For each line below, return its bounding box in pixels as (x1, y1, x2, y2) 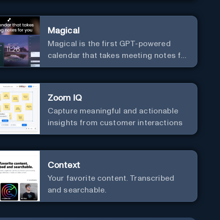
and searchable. (47, 186, 107, 194)
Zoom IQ (47, 93, 82, 103)
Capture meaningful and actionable (47, 107, 178, 115)
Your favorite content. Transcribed (47, 174, 174, 182)
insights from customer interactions (47, 118, 183, 127)
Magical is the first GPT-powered (47, 39, 171, 48)
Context (47, 161, 80, 170)
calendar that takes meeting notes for (47, 51, 189, 59)
